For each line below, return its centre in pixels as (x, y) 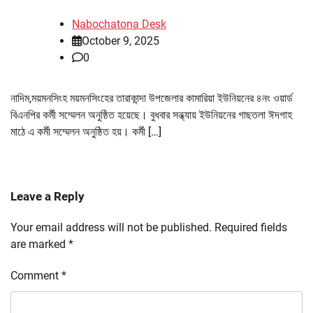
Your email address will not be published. (111, 228)
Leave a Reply (48, 197)
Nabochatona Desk (119, 24)
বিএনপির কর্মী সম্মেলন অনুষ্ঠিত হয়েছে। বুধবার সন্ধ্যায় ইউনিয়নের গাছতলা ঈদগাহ (151, 115)
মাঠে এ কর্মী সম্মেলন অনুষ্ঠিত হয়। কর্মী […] (86, 132)
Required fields (251, 228)
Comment (36, 276)
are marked (39, 245)
